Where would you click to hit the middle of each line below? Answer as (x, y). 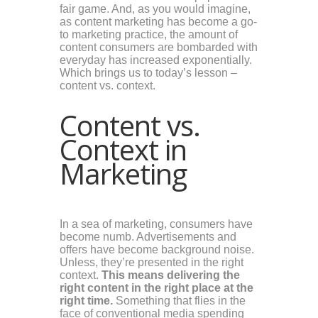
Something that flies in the (179, 301)
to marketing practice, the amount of (149, 35)
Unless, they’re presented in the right (152, 263)
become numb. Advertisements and (148, 237)
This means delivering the (171, 275)
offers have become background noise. (157, 250)
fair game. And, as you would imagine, (155, 9)
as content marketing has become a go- (158, 22)
